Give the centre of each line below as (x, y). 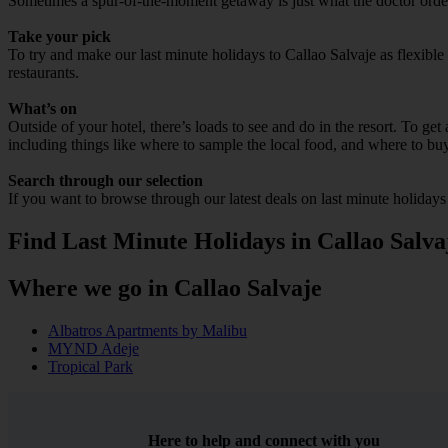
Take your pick (59, 36)
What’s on (42, 108)
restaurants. (43, 72)
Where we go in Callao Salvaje (165, 287)
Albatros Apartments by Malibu (147, 330)
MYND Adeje (93, 348)
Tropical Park (90, 366)
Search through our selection (105, 180)
